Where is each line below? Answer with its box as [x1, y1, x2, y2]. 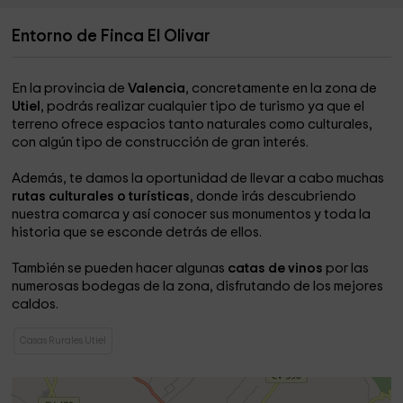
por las [326, 262, 370, 275]
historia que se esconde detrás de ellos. [12, 226, 263, 239]
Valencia [128, 82, 186, 95]
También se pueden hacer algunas [12, 262, 226, 275]
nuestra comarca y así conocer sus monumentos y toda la [12, 208, 372, 221]
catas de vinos [225, 262, 327, 275]
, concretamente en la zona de [185, 82, 378, 95]
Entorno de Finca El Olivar [12, 28, 211, 45]
